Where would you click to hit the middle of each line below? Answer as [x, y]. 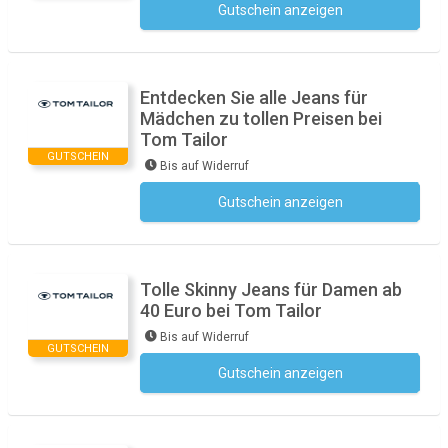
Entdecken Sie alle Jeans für [254, 97]
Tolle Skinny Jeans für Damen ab [271, 289]
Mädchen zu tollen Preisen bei [261, 118]
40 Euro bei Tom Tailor [231, 310]
